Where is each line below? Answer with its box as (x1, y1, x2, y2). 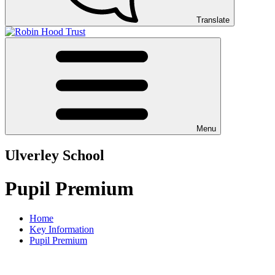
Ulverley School (5, 147, 104, 164)
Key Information (29, 224, 94, 235)
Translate (196, 15, 230, 25)
